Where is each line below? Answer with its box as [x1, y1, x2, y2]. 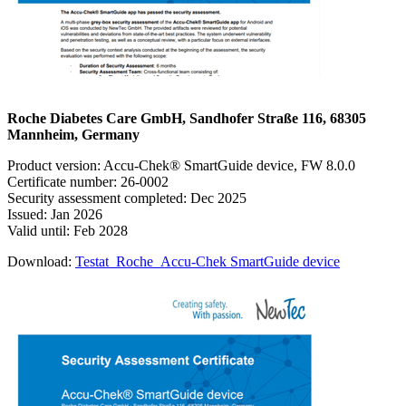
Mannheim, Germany [7, 126, 140, 142]
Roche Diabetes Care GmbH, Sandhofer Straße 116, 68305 [7, 110, 366, 126]
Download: [7, 253, 75, 269]
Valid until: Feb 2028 [7, 222, 128, 238]
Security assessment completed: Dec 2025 [7, 189, 246, 206]
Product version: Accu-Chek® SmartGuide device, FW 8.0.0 [7, 157, 355, 173]
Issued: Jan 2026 [7, 206, 102, 222]
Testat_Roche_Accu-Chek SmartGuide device [75, 253, 340, 269]
